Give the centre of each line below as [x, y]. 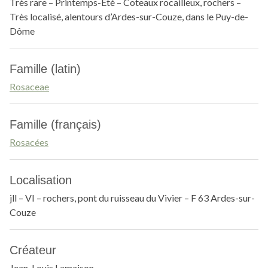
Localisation [41, 180]
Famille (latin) [45, 69]
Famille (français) [55, 124]
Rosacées [29, 142]
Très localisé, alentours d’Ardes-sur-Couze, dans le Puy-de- [129, 16]
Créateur [33, 250]
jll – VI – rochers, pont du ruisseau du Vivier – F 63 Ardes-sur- [132, 198]
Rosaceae [29, 86]
